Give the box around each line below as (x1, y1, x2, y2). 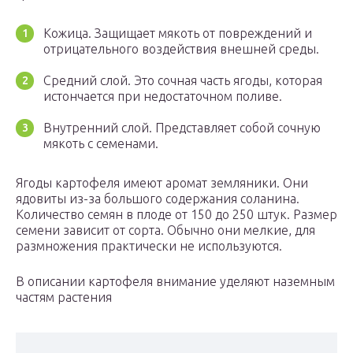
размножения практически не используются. (16, 239, 282, 254)
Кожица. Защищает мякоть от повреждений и (43, 26, 312, 41)
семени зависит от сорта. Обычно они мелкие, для (16, 223, 315, 238)
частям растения (16, 290, 112, 305)
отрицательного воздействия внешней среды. (43, 42, 319, 57)
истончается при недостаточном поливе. (43, 89, 282, 104)
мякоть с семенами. (43, 136, 158, 151)
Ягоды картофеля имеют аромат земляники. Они (16, 176, 308, 191)
